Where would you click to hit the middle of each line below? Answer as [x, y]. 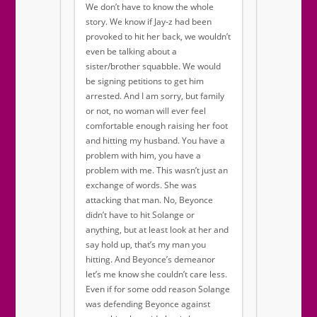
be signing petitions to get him [145, 81]
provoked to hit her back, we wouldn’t [158, 37]
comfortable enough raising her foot [157, 126]
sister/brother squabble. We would [153, 67]
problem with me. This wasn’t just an [157, 171]
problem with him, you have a [143, 156]
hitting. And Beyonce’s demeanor [150, 260]
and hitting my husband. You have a [155, 141]
